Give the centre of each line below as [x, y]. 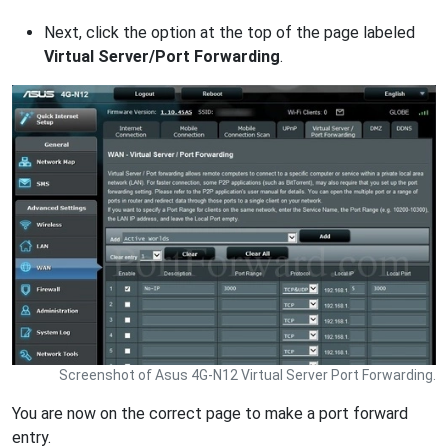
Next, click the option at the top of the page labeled [229, 32]
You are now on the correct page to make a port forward [210, 414]
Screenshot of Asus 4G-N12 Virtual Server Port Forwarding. [247, 375]
